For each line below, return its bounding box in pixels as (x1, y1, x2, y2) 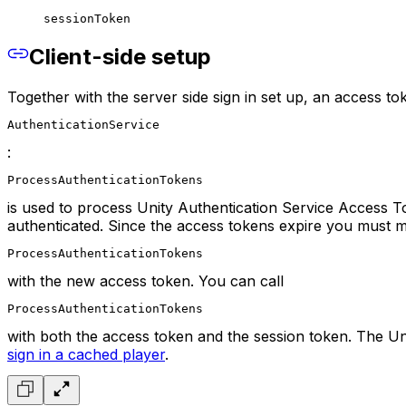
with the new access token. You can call (7, 272, 284, 291)
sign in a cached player (7, 345, 165, 364)
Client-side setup (29, 43, 211, 71)
